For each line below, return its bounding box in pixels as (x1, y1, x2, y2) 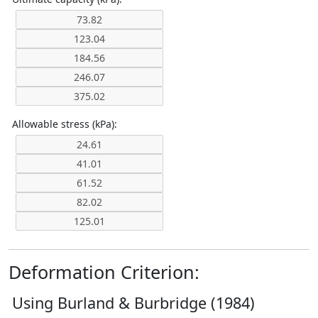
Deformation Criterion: (9, 260, 199, 284)
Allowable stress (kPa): (12, 117, 117, 131)
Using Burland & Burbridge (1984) (12, 292, 255, 313)
